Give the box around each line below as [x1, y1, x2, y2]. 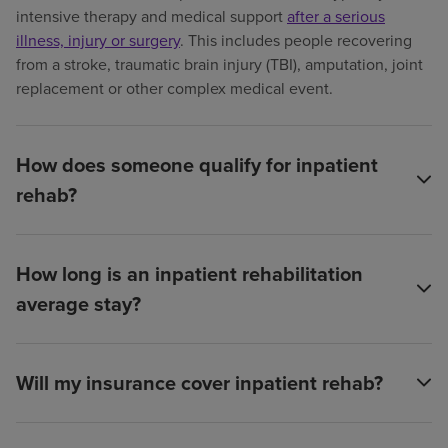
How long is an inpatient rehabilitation [16, 258, 363, 289]
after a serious [287, 4, 385, 28]
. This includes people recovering [180, 28, 412, 52]
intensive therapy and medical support [16, 4, 287, 28]
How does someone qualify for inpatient [16, 149, 378, 180]
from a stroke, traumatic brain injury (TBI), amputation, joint [16, 52, 423, 76]
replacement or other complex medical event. [16, 76, 333, 100]
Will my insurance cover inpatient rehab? [16, 367, 383, 398]
